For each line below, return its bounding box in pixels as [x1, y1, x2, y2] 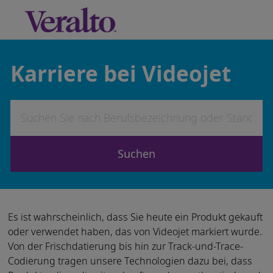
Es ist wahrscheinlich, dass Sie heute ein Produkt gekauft [7, 210, 263, 224]
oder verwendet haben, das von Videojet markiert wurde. [7, 224, 262, 238]
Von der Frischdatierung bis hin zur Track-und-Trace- [7, 239, 243, 253]
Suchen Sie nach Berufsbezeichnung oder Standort [9, 98, 239, 112]
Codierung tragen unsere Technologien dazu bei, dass [7, 253, 252, 268]
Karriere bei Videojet [10, 58, 231, 88]
